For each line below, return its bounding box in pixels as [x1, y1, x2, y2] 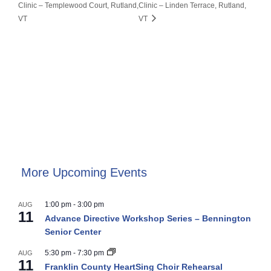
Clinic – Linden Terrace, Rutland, [139, 1, 247, 10]
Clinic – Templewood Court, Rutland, [18, 1, 139, 10]
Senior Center [45, 226, 101, 237]
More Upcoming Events [21, 165, 148, 179]
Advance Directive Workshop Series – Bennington [45, 213, 251, 223]
